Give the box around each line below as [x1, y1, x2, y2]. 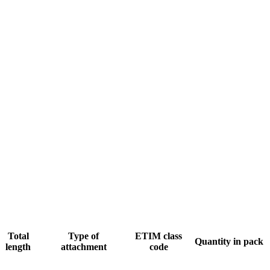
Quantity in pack [195, 236, 263, 246]
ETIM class [135, 230, 182, 241]
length [5, 241, 31, 252]
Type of [68, 230, 99, 241]
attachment [60, 241, 107, 252]
